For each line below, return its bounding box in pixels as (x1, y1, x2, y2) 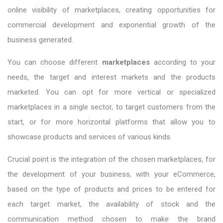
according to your (153, 57, 216, 67)
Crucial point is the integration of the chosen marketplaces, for (7, 154, 216, 164)
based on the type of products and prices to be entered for (7, 184, 216, 194)
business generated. (7, 35, 73, 44)
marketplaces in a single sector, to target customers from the (7, 102, 216, 111)
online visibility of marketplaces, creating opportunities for (7, 5, 216, 14)
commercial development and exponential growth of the (7, 20, 216, 29)
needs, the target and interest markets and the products (7, 72, 216, 82)
